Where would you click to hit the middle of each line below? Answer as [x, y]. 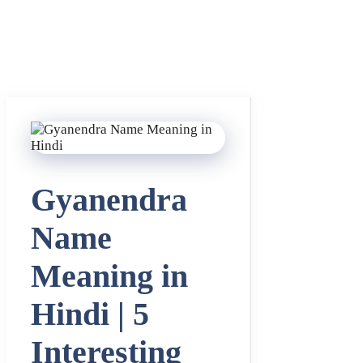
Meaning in [109, 276]
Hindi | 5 [90, 314]
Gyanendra [109, 200]
